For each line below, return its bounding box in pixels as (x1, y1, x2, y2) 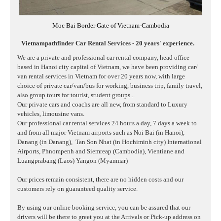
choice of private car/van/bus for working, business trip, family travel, (17, 82, 202, 90)
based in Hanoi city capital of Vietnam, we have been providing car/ (17, 63, 198, 71)
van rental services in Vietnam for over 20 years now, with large (17, 73, 185, 80)
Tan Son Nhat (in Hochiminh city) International (75, 138, 202, 146)
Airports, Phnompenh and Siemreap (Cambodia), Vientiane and (17, 147, 184, 155)
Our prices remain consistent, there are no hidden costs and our (17, 176, 184, 184)
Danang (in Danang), (17, 138, 74, 146)
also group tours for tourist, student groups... (17, 91, 135, 99)
